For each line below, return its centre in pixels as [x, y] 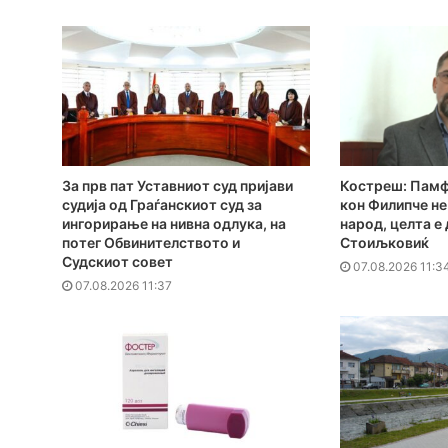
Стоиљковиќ [384, 243]
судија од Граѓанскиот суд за [162, 205]
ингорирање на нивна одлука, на [174, 224]
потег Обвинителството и [151, 243]
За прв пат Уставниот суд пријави [177, 186]
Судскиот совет [117, 262]
